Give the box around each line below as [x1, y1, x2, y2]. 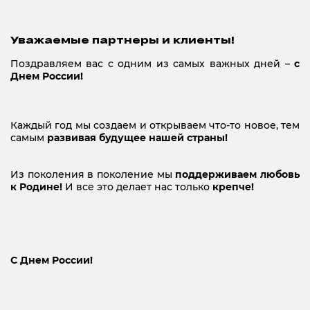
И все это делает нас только [65, 180, 212, 193]
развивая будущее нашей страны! [47, 131, 228, 144]
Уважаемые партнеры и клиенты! [10, 33, 235, 46]
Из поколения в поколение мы [10, 167, 176, 181]
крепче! [212, 180, 254, 193]
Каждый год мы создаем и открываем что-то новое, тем [10, 118, 300, 131]
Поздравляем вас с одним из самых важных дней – [10, 57, 290, 70]
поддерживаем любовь [175, 167, 300, 181]
